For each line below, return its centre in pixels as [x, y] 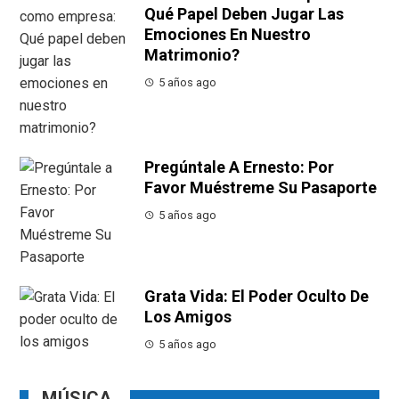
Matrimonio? [192, 55]
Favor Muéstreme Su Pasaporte [261, 188]
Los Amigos [188, 317]
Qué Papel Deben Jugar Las [244, 14]
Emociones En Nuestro [228, 35]
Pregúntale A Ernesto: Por [240, 167]
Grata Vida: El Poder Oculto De [257, 297]
